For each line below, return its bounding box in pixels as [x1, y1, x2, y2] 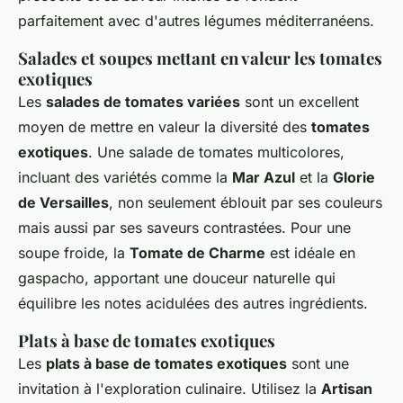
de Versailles [18, 193, 109, 211]
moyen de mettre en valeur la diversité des [18, 118, 311, 136]
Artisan [321, 380, 372, 398]
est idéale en [265, 244, 355, 262]
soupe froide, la [18, 244, 130, 262]
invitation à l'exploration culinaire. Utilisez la [18, 380, 321, 398]
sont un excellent [240, 93, 359, 111]
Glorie [333, 168, 375, 186]
